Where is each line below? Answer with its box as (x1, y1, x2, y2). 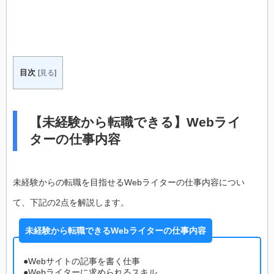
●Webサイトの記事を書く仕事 (23, 256, 140, 267)
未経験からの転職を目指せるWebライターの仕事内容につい (13, 177, 245, 188)
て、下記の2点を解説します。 (13, 198, 129, 208)
